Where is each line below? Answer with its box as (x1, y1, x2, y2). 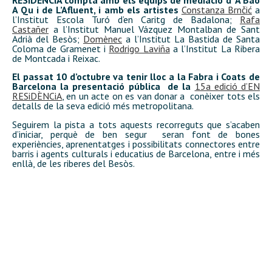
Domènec (83, 32, 122, 45)
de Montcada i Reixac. (12, 52, 100, 64)
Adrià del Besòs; (12, 32, 83, 45)
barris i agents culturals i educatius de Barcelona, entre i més (12, 147, 260, 160)
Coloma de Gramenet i (12, 42, 109, 55)
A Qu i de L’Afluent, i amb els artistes (12, 3, 178, 16)
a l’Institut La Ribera (169, 42, 260, 55)
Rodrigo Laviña (109, 42, 170, 55)
